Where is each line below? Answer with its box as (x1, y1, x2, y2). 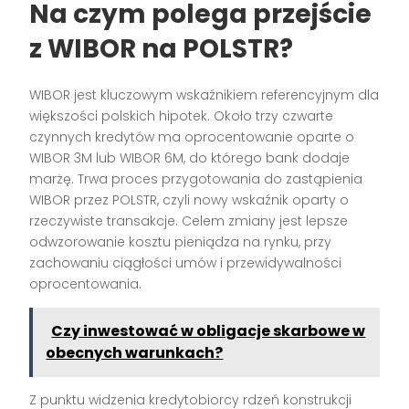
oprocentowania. (29, 275, 142, 294)
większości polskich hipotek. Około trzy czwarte (29, 107, 334, 126)
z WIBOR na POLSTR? (29, 31, 294, 68)
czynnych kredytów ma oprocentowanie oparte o (29, 128, 355, 147)
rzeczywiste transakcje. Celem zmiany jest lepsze (29, 212, 349, 231)
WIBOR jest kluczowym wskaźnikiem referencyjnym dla (29, 86, 380, 105)
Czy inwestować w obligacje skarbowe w (51, 320, 366, 342)
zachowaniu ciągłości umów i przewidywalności (29, 254, 342, 273)
